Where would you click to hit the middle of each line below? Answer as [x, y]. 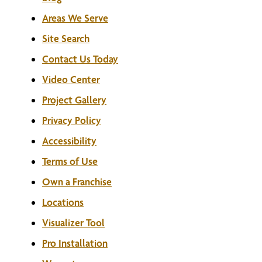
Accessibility [69, 141]
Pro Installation [75, 243]
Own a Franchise [77, 182]
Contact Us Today [80, 59]
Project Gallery [74, 100]
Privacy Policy [72, 120]
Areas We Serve [75, 18]
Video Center [71, 79]
